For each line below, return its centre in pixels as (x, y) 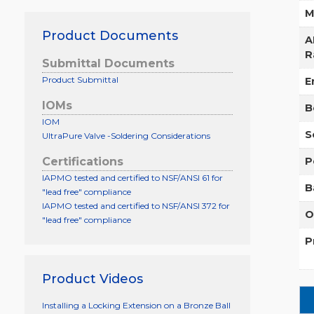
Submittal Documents (108, 63)
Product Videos (92, 279)
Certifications (82, 161)
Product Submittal (80, 79)
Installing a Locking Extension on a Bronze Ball (136, 305)
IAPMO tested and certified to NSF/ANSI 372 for (136, 205)
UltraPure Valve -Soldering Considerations (126, 135)
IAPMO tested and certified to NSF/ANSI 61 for (132, 177)
